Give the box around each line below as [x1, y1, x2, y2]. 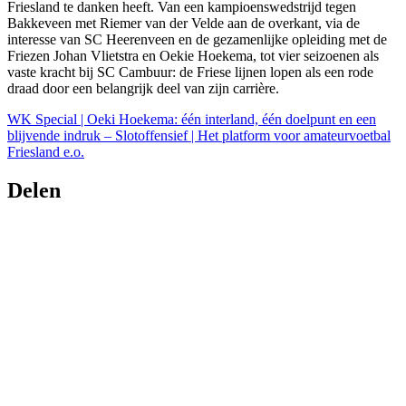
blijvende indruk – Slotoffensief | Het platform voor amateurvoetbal [7, 127, 391, 143]
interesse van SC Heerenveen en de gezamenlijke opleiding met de [7, 31, 387, 47]
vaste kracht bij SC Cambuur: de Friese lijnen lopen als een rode [7, 63, 373, 80]
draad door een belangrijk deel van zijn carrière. [7, 80, 279, 96]
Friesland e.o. [7, 143, 84, 159]
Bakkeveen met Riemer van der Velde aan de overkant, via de [7, 14, 360, 31]
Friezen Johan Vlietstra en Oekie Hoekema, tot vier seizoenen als [7, 47, 379, 63]
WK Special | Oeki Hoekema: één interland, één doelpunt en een [7, 111, 376, 127]
